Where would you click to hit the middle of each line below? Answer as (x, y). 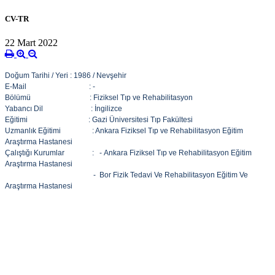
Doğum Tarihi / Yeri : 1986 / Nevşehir (66, 76)
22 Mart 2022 (31, 43)
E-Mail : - (50, 87)
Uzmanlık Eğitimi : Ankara (63, 131)
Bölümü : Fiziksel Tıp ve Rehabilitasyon (99, 98)
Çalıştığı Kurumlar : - (54, 153)
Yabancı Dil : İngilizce (64, 109)
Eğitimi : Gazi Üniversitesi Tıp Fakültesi (99, 120)
